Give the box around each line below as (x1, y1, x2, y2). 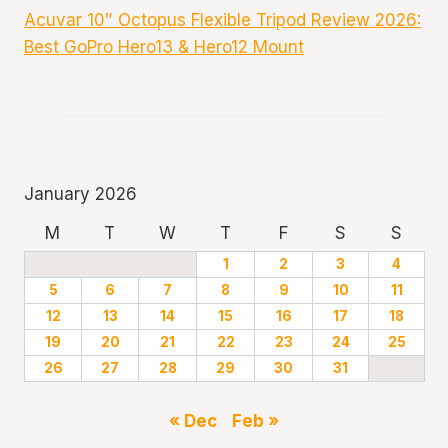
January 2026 (24, 183, 137, 204)
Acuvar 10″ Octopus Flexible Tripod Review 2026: (24, 10, 421, 31)
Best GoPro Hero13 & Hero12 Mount (24, 37, 304, 58)
